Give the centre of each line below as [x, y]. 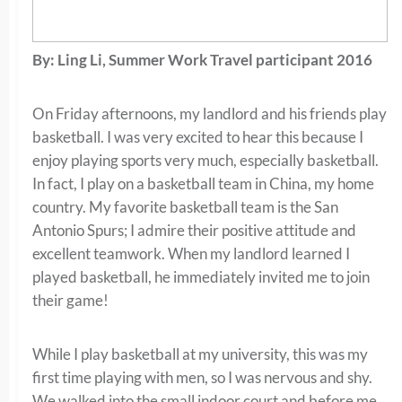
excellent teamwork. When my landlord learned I [191, 253]
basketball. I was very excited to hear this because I [198, 136]
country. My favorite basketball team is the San [185, 206]
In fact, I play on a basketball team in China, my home [203, 183]
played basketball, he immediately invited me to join [201, 276]
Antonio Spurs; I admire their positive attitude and [194, 230]
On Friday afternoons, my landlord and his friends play [210, 113]
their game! [70, 300]
